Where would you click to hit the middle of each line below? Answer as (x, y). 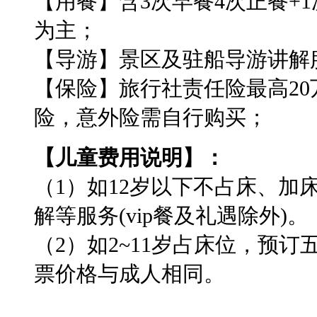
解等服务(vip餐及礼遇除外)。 (171, 216)
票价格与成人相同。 (129, 274)
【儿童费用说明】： (129, 158)
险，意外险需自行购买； (151, 117)
